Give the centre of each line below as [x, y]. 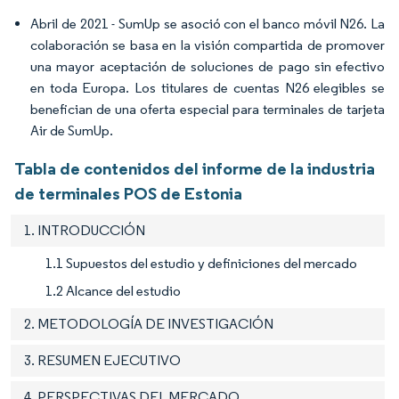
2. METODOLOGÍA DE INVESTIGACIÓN [149, 324]
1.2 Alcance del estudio [113, 291]
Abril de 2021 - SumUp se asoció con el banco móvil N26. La [208, 24]
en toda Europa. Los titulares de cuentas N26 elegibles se [208, 88]
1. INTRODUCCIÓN [85, 231]
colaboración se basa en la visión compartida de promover [208, 45]
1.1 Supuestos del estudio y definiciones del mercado [201, 264]
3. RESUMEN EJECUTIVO [102, 361]
